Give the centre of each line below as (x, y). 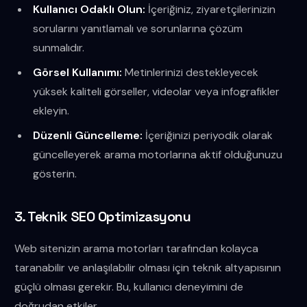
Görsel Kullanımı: (78, 72)
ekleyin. (51, 111)
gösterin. (55, 174)
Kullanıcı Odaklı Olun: (89, 9)
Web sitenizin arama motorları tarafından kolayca (136, 248)
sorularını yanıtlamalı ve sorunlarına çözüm (138, 28)
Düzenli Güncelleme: (88, 135)
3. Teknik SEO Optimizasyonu (102, 217)
